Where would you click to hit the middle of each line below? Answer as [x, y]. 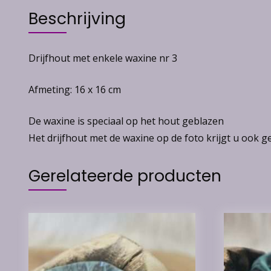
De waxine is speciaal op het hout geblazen [126, 121]
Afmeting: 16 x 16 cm [75, 89]
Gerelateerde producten [125, 175]
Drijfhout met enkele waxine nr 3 [103, 58]
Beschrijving [77, 18]
